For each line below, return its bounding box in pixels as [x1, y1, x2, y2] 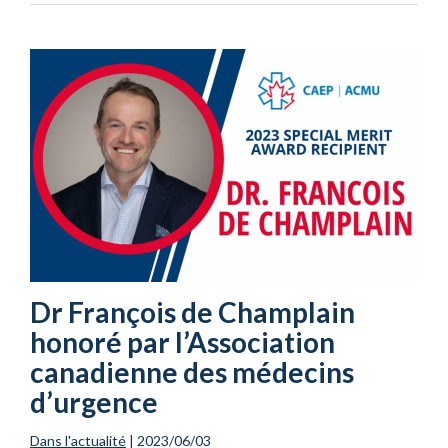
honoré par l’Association [30, 324, 335, 359]
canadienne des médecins [30, 354, 354, 389]
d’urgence [30, 384, 158, 419]
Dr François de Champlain [30, 294, 355, 329]
